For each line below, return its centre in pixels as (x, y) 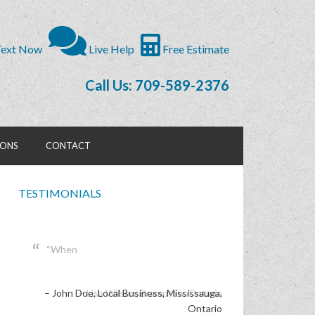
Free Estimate (195, 49)
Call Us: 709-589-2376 (157, 85)
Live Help (110, 49)
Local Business (130, 293)
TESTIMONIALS (60, 193)
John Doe (73, 293)
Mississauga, (194, 293)
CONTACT (68, 146)
